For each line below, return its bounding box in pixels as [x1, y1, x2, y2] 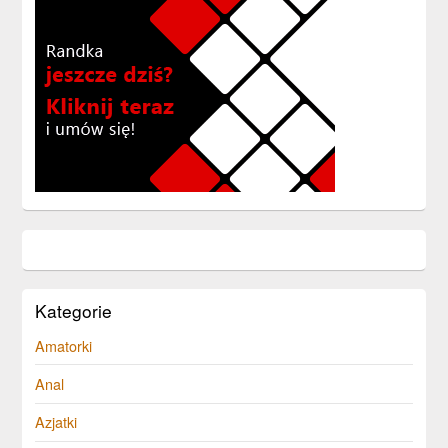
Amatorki [35, 334, 93, 356]
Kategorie [35, 297, 113, 323]
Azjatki [35, 411, 78, 433]
